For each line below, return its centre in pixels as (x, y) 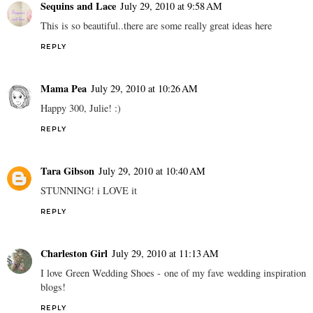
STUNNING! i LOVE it (89, 191)
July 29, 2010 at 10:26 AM (144, 89)
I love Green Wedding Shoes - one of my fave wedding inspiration (173, 273)
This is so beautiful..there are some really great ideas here (156, 26)
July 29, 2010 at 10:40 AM (152, 171)
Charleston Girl (74, 254)
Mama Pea (64, 89)
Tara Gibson (67, 171)
